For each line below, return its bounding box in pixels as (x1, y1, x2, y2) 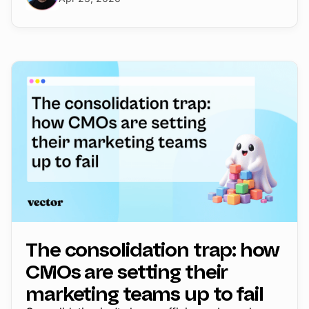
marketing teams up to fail (26, 281, 263, 308)
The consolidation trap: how (26, 237, 279, 263)
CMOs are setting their (26, 259, 228, 286)
